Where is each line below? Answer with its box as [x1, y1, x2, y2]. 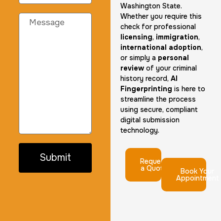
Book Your [181, 166, 215, 176]
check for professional [120, 22, 196, 32]
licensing [120, 33, 152, 42]
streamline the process [120, 95, 196, 104]
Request [140, 156, 168, 166]
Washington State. [120, 1, 182, 11]
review [120, 64, 144, 73]
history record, [120, 74, 171, 83]
